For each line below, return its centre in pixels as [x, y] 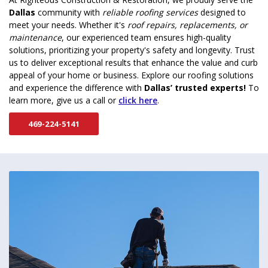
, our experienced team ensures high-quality [146, 38]
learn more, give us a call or [64, 100]
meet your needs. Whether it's [68, 25]
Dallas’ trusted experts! [196, 88]
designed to [222, 13]
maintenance [35, 38]
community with [69, 13]
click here [138, 100]
